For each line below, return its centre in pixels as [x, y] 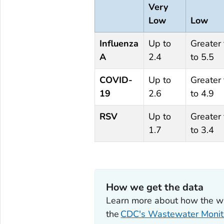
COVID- [116, 80]
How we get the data [155, 187]
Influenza [119, 43]
